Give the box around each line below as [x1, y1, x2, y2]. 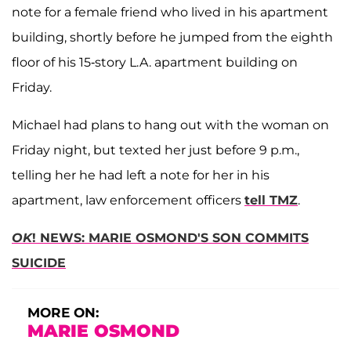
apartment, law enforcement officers [12, 192, 244, 208]
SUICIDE [12, 255, 66, 270]
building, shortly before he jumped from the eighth [12, 29, 333, 45]
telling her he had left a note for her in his [12, 167, 270, 183]
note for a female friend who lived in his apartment [12, 4, 328, 20]
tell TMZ [244, 192, 298, 208]
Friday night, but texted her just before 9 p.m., [12, 142, 299, 157]
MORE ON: [27, 304, 99, 320]
